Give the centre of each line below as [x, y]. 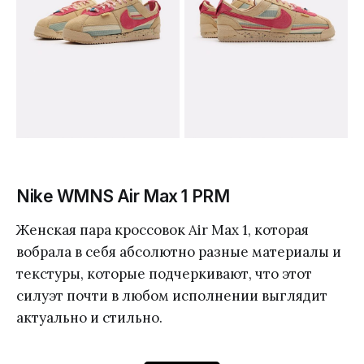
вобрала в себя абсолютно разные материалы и [179, 252]
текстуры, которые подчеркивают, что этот [164, 274]
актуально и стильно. [89, 318]
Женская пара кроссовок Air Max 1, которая [162, 230]
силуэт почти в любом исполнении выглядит [172, 296]
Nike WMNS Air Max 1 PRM [123, 197]
